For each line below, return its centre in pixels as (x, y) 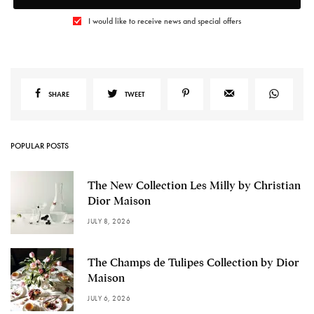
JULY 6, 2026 (109, 298)
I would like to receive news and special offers (165, 21)
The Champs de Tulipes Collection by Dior (193, 262)
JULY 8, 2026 (109, 221)
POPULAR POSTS (40, 145)
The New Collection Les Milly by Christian (194, 185)
